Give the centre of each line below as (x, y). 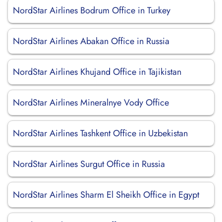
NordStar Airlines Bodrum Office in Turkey (92, 10)
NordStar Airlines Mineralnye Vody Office (91, 103)
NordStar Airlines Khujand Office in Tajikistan (97, 72)
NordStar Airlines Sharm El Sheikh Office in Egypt (106, 195)
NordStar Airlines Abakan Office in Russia (91, 41)
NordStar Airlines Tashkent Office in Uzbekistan (100, 133)
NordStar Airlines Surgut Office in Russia (89, 164)
